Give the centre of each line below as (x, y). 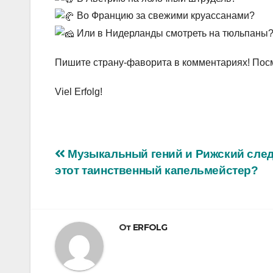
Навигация (107, 158)
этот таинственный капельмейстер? (157, 171)
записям (95, 208)
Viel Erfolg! (79, 92)
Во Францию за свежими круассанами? (165, 16)
